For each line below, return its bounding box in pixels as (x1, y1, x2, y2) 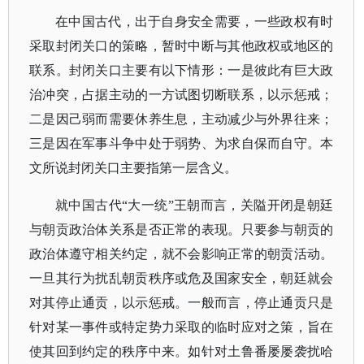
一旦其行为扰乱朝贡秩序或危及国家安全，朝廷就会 (29, 271, 334, 285)
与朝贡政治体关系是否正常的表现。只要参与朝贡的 (29, 223, 334, 236)
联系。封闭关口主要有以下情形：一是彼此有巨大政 (29, 63, 334, 77)
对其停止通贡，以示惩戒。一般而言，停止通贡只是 (29, 296, 334, 310)
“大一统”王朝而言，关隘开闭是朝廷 (121, 198, 334, 212)
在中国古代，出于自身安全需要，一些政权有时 (55, 15, 334, 28)
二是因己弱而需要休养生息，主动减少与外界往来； (29, 112, 334, 126)
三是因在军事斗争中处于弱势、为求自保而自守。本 (29, 136, 334, 150)
